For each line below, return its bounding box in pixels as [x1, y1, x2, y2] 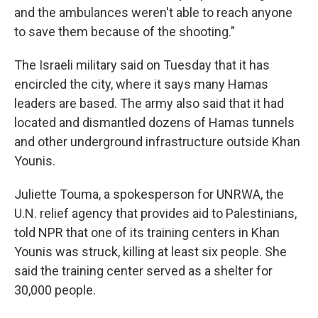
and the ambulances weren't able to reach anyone [14, 5, 292, 20]
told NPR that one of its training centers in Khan [14, 225, 280, 240]
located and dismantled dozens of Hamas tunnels [14, 115, 295, 130]
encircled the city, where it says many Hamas [14, 77, 268, 92]
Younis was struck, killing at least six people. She [14, 244, 287, 259]
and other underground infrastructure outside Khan [14, 134, 300, 149]
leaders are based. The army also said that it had [14, 96, 284, 111]
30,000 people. [14, 283, 96, 297]
